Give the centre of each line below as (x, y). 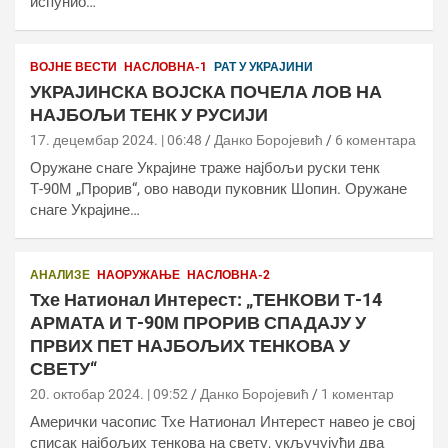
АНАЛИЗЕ (60, 275)
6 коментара (375, 140)
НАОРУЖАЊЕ (138, 275)
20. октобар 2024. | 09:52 (109, 394)
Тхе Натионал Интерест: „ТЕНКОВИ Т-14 (206, 299)
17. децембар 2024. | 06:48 (116, 140)
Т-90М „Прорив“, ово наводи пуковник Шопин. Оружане (218, 189)
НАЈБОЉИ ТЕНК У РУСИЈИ (149, 114)
